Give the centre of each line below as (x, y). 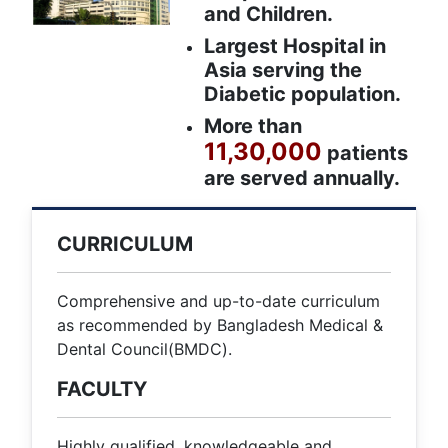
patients (365, 153)
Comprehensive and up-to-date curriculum (218, 301)
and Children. (268, 14)
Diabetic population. (302, 94)
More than (253, 126)
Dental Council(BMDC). (144, 349)
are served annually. (302, 178)
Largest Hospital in (295, 46)
